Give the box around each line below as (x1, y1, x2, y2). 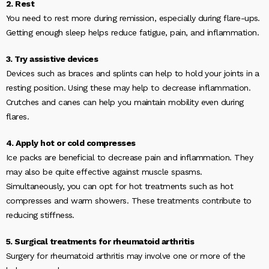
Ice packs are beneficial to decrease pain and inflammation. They (6, 153, 253, 162)
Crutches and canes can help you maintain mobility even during (6, 97, 244, 107)
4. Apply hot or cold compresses (6, 138, 136, 148)
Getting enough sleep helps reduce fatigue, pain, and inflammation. (6, 28, 259, 37)
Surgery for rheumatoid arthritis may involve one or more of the (6, 251, 246, 261)
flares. (6, 112, 29, 121)
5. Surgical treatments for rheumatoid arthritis (6, 237, 195, 246)
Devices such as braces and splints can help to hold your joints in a (6, 68, 259, 78)
